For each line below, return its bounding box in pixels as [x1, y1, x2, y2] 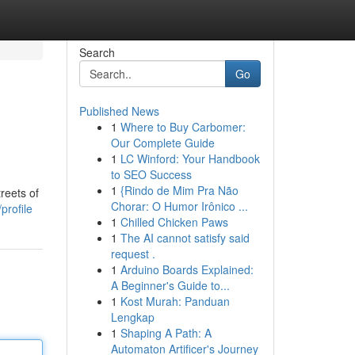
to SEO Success [110, 166, 192, 182]
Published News [78, 103, 159, 119]
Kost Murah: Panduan [120, 293, 230, 309]
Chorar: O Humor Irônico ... [110, 198, 248, 214]
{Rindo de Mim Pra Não [120, 182, 239, 198]
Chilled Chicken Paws [120, 214, 228, 230]
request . [110, 246, 155, 261]
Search [78, 44, 115, 60]
